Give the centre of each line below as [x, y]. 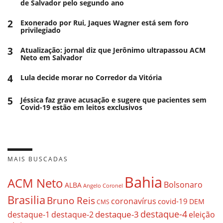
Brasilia [26, 200]
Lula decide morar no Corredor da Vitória [91, 77]
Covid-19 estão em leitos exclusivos [81, 107]
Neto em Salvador [51, 57]
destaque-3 [117, 214]
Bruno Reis [71, 200]
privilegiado [41, 30]
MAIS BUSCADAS [38, 159]
